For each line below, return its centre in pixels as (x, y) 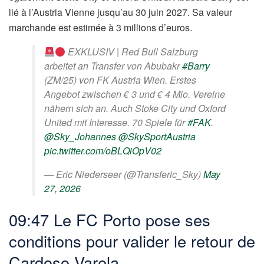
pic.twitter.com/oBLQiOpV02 (103, 151)
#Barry (196, 66)
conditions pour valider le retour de (132, 241)
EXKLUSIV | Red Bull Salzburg (132, 52)
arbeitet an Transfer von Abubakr (113, 66)
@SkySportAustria (157, 137)
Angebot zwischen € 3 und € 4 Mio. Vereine (135, 94)
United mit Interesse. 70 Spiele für (116, 123)
